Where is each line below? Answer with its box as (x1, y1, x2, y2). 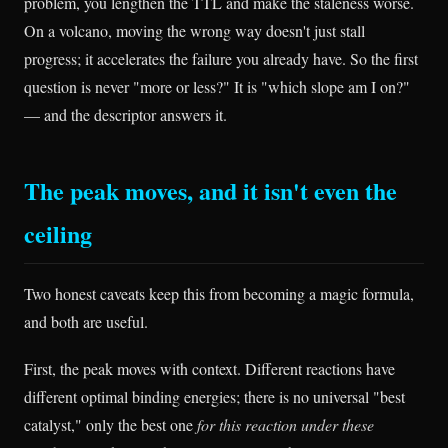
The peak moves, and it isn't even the (24, 173, 397, 209)
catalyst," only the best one (24, 414, 197, 436)
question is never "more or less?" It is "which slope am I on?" (24, 76, 410, 98)
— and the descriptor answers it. (24, 104, 227, 126)
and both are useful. (24, 311, 148, 333)
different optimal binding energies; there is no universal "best (24, 386, 405, 408)
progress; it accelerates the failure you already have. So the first (24, 48, 418, 70)
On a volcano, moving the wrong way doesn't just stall (24, 20, 365, 42)
